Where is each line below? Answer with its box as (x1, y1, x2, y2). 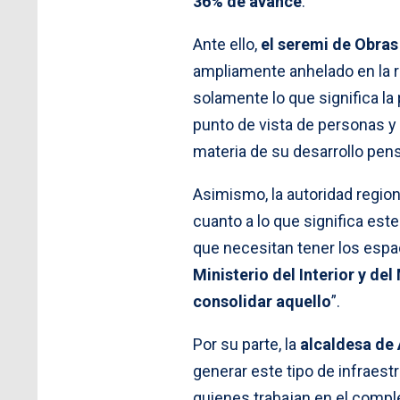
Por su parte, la (193, 334, 300, 354)
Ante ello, (193, 34, 261, 54)
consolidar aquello (193, 291, 331, 311)
